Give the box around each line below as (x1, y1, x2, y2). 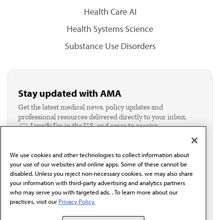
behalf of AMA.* (30, 141, 79, 150)
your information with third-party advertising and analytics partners (10, 179, 185, 187)
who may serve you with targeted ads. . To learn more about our (10, 188, 178, 196)
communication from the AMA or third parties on (30, 131, 184, 140)
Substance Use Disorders (64, 40, 156, 52)
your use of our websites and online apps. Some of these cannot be (10, 160, 187, 168)
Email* (18, 154, 38, 163)
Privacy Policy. (58, 197, 95, 206)
